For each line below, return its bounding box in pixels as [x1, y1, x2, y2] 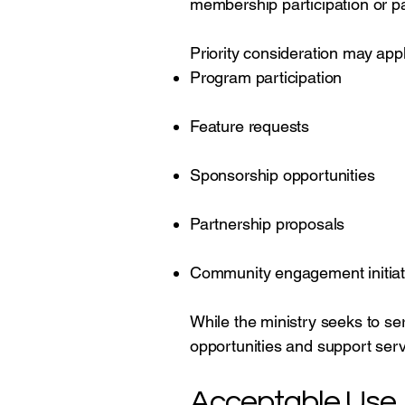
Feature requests [190, 117, 310, 136]
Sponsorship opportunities [190, 165, 375, 184]
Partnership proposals [190, 214, 345, 233]
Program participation [190, 68, 343, 87]
